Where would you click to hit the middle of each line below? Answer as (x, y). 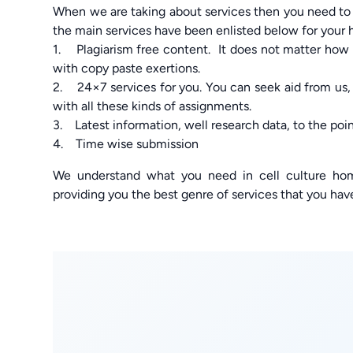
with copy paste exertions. (127, 68)
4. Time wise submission (126, 143)
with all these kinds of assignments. (152, 106)
